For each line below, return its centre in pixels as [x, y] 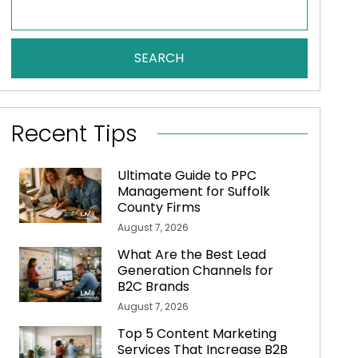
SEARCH [159, 58]
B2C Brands [154, 287]
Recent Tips [74, 134]
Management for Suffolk [194, 192]
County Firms [159, 208]
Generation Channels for [196, 271]
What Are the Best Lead [192, 255]
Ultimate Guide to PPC [187, 176]
